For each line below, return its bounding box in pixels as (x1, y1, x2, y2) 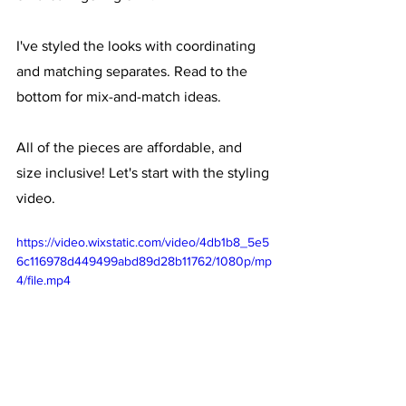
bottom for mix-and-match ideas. (16, 88, 225, 104)
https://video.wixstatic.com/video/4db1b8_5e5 (16, 234, 269, 249)
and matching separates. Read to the (16, 63, 251, 79)
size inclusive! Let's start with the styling (16, 164, 273, 180)
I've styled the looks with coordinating (16, 37, 259, 53)
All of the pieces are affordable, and (16, 139, 246, 155)
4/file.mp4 (16, 272, 71, 287)
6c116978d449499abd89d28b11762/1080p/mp (16, 253, 272, 268)
